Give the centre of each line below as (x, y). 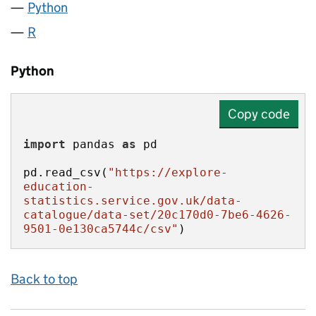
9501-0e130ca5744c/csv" (101, 229)
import (44, 144)
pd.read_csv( (66, 172)
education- (59, 187)
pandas (94, 144)
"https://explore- (168, 172)
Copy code (259, 114)
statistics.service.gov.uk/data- (133, 201)
